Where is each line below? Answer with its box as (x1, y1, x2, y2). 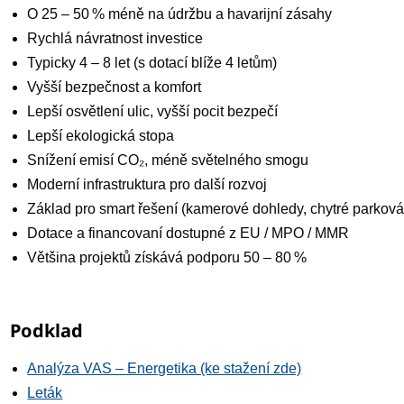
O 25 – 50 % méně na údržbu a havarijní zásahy (27, 6, 333, 23)
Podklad (10, 318, 84, 344)
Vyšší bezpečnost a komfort (27, 79, 202, 96)
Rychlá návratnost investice (27, 31, 204, 47)
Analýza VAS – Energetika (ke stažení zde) (27, 361, 302, 377)
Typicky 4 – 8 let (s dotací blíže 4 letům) (27, 55, 278, 71)
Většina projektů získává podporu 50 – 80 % (27, 250, 308, 266)
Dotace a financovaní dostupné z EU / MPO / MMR (27, 225, 350, 242)
